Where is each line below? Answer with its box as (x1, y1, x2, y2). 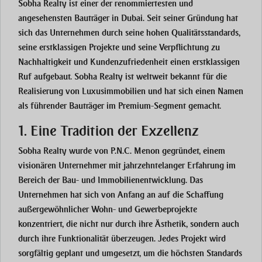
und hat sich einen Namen (146, 86, 243, 97)
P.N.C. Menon (111, 146, 160, 157)
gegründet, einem (160, 146, 225, 157)
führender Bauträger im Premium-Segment (30, 101, 186, 112)
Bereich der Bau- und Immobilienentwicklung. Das (18, 175, 203, 186)
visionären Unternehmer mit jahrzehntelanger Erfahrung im (18, 160, 236, 171)
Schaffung (186, 189, 223, 201)
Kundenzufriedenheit (90, 57, 168, 68)
